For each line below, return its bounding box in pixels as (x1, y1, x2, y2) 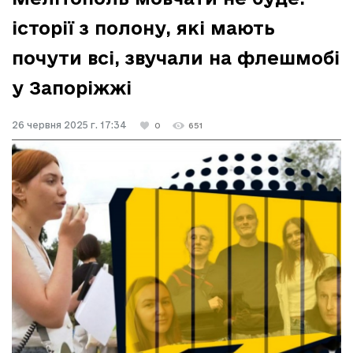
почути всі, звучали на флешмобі (12, 48, 340, 69)
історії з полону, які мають (12, 18, 275, 39)
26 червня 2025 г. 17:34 (12, 120, 127, 131)
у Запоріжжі (12, 78, 132, 98)
